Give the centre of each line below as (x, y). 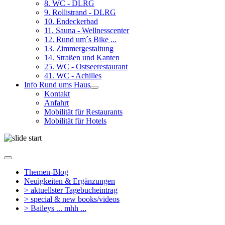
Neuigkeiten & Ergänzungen (70, 181)
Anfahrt (57, 103)
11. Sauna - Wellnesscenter (87, 30)
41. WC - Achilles (73, 76)
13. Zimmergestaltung (79, 48)
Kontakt (57, 94)
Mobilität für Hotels (75, 121)
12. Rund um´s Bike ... (80, 39)
